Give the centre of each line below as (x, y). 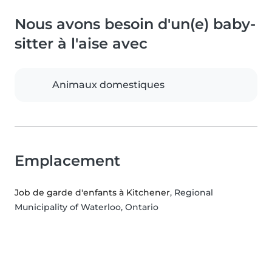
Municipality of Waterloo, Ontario (87, 207)
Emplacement (67, 161)
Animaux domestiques (108, 85)
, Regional (192, 193)
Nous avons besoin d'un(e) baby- (135, 24)
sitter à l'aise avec (81, 44)
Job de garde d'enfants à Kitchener (92, 193)
